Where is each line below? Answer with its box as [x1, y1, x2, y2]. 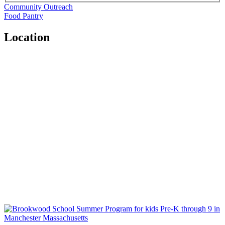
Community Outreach [4, 2, 73, 11]
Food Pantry [4, 11, 43, 20]
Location [4, 30, 50, 44]
